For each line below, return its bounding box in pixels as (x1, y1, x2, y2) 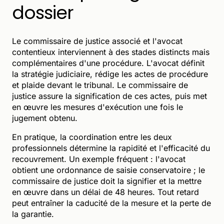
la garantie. (12, 208, 54, 219)
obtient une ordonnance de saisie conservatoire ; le (12, 164, 205, 175)
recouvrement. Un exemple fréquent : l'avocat (12, 153, 185, 164)
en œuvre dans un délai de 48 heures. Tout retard (12, 186, 199, 197)
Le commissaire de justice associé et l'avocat (12, 35, 182, 46)
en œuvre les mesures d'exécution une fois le (12, 101, 183, 112)
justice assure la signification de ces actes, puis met (12, 90, 207, 101)
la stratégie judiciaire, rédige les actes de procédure (12, 68, 208, 79)
